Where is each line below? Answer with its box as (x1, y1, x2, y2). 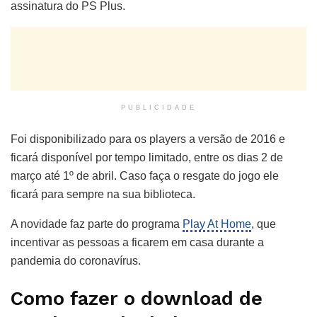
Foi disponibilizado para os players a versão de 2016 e (11, 132, 285, 145)
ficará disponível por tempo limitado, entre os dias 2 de (11, 151, 283, 163)
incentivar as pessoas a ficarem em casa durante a (11, 236, 264, 248)
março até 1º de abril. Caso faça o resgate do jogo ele (11, 169, 279, 182)
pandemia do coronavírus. (11, 254, 141, 267)
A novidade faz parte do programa (11, 217, 183, 230)
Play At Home (183, 217, 251, 230)
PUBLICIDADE (120, 103, 197, 111)
